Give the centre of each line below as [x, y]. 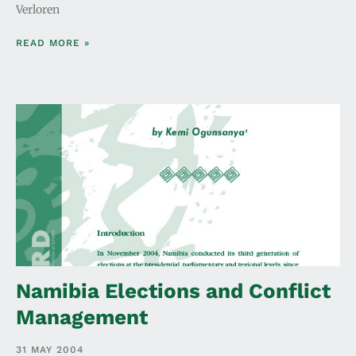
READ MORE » [53, 43]
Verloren [38, 9]
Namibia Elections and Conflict [173, 290]
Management [82, 317]
